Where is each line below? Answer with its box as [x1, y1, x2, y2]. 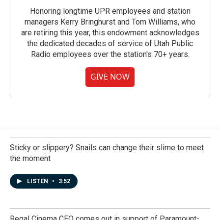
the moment [10, 154, 51, 163]
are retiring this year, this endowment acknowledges [21, 28, 199, 37]
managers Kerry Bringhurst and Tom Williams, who [25, 17, 195, 27]
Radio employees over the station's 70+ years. [30, 50, 190, 59]
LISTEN [27, 178, 50, 185]
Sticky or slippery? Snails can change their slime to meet [10, 143, 204, 152]
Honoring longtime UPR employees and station [29, 6, 191, 16]
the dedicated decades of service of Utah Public [27, 39, 193, 48]
